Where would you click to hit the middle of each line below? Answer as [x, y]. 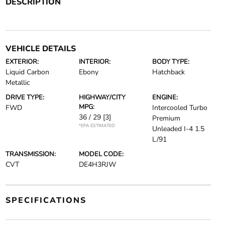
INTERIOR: [94, 62]
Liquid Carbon [27, 72]
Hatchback [169, 72]
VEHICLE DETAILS [40, 48]
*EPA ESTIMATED [97, 125]
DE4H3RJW [97, 164]
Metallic [17, 82]
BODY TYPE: [171, 62]
